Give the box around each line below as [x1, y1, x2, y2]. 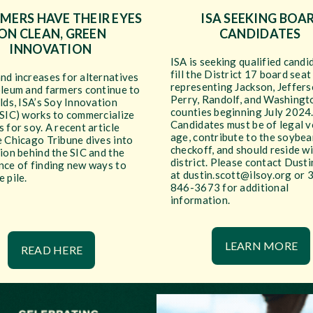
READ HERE [20, 243, 83, 256]
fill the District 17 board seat [170, 68, 312, 80]
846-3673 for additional [170, 181, 289, 194]
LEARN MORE [224, 239, 298, 252]
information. [170, 194, 233, 206]
